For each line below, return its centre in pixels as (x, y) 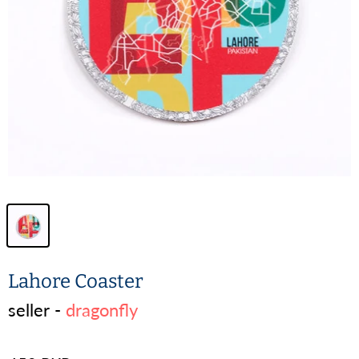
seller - (37, 310)
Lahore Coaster (76, 282)
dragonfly (102, 310)
